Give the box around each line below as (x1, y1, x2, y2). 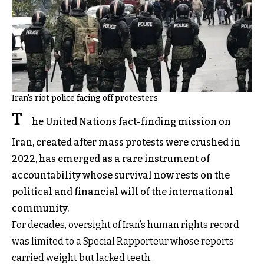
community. (12, 203, 69, 214)
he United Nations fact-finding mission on (32, 116, 231, 127)
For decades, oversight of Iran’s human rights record (12, 219, 239, 230)
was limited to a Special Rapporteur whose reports (12, 236, 234, 247)
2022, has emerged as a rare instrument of (12, 153, 210, 164)
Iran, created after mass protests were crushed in (12, 137, 240, 148)
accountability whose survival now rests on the (12, 170, 230, 181)
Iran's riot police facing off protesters (12, 93, 158, 103)
